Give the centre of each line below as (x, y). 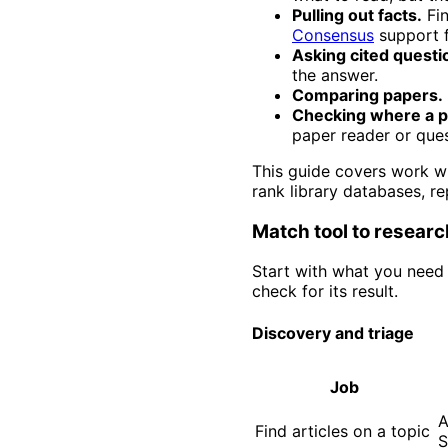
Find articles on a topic (342, 430)
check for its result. (325, 291)
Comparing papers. (367, 94)
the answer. (335, 74)
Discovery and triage (333, 332)
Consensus (333, 34)
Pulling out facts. (357, 14)
